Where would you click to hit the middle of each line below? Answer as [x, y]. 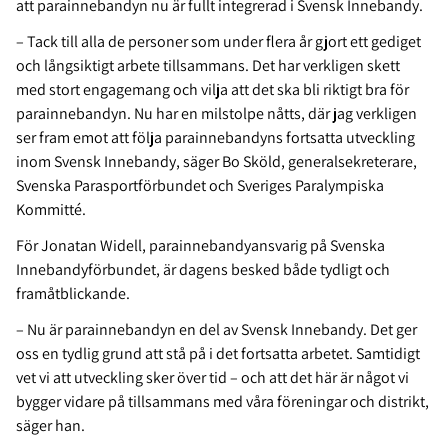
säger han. [50, 426]
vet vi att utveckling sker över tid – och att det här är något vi [212, 378]
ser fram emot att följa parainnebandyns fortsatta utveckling [215, 138]
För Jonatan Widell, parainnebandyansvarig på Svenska [200, 246]
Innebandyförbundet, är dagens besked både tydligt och [203, 270]
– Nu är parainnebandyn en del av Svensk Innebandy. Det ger [216, 330]
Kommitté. [51, 210]
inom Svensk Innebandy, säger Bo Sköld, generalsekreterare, [216, 162]
